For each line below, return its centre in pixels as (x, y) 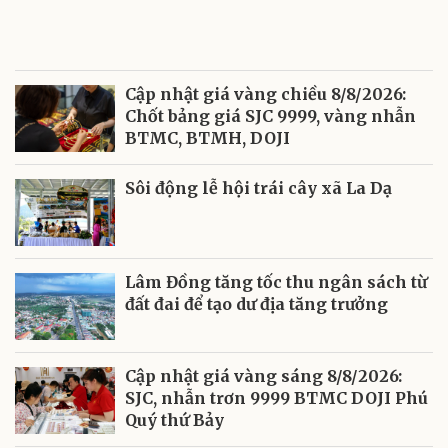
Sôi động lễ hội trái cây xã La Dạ (258, 188)
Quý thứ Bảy (174, 420)
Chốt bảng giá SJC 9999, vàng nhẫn (270, 116)
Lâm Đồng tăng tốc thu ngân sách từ (276, 282)
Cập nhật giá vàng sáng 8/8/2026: (263, 376)
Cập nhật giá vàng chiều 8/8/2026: (265, 94)
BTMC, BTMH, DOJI (207, 138)
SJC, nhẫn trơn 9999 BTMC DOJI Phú (276, 398)
